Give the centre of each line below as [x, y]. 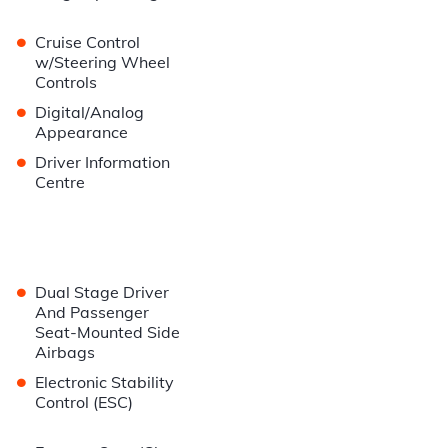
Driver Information [103, 162]
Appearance [82, 132]
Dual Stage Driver [102, 292]
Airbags [65, 352]
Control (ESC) [84, 402]
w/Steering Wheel [103, 62]
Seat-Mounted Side [108, 332]
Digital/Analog [90, 112]
